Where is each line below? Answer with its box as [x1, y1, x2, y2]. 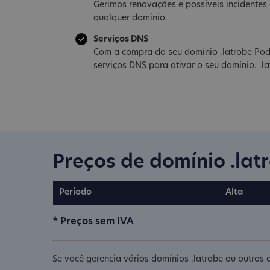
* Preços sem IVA [52, 216, 134, 227]
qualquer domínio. [93, 13, 168, 23]
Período [59, 187, 92, 197]
